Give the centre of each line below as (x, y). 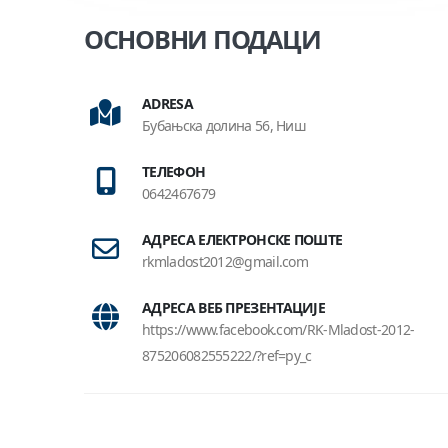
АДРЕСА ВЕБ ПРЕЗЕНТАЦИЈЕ (234, 307)
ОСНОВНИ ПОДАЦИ (202, 39)
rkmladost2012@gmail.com (225, 261)
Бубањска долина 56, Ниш (224, 125)
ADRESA (167, 103)
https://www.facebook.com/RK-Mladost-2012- (278, 329)
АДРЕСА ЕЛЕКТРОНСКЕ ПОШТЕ (242, 239)
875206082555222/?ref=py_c (227, 355)
